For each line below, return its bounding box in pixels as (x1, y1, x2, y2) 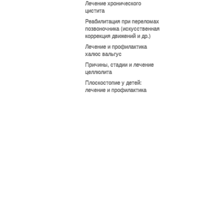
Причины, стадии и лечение (85, 60, 154, 68)
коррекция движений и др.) (85, 31, 151, 39)
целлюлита (85, 67, 112, 75)
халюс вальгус (85, 49, 122, 57)
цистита (85, 6, 105, 14)
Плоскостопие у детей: (85, 78, 142, 86)
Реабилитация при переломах (85, 17, 159, 24)
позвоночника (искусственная (85, 24, 160, 32)
